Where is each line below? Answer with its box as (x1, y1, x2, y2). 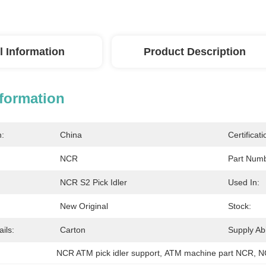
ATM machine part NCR (164, 248, 254, 258)
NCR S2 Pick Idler (60, 178, 127, 187)
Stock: (228, 201, 251, 211)
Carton (60, 225, 85, 235)
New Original (60, 201, 108, 211)
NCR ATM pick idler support (56, 248, 160, 258)
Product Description (144, 46, 246, 58)
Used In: (228, 178, 259, 187)
